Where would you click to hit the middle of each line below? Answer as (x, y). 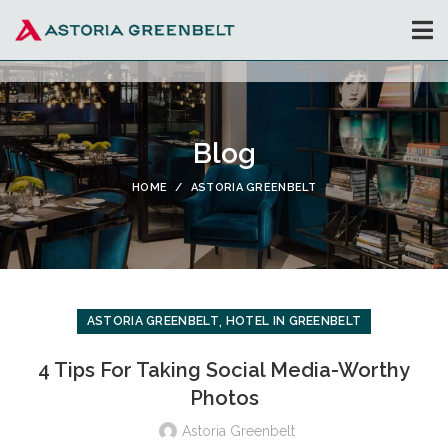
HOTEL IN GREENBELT (293, 321)
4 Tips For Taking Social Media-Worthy (224, 370)
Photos (224, 398)
